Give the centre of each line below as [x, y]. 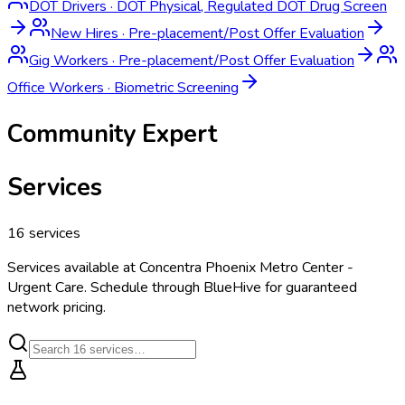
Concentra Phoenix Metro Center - [246, 267]
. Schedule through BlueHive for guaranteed [221, 287]
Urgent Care [46, 287]
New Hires [85, 33]
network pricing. [57, 307]
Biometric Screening [176, 87]
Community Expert [112, 134]
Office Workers [56, 87]
